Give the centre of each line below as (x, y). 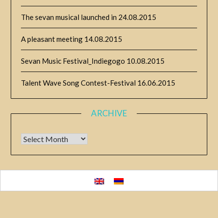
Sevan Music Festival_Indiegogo (73, 61)
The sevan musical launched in (69, 17)
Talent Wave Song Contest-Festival (79, 83)
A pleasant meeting (52, 39)
